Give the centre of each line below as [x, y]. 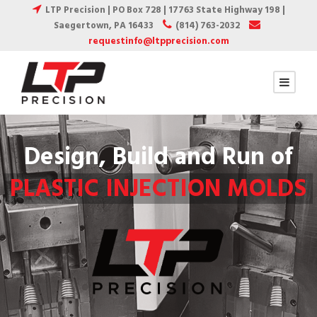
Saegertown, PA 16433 [104, 26]
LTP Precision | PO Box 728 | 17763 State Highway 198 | [165, 10]
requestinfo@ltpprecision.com [158, 41]
